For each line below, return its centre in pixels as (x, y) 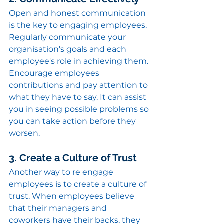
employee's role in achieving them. (79, 61)
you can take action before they (73, 121)
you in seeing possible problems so (80, 109)
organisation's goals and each (69, 49)
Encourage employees (55, 73)
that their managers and (59, 208)
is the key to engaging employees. (79, 25)
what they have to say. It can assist (79, 97)
